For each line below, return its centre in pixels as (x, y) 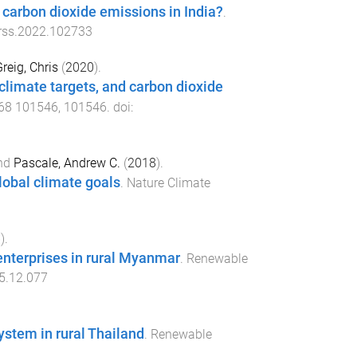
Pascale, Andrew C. (67, 163)
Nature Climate (168, 183)
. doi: (120, 108)
